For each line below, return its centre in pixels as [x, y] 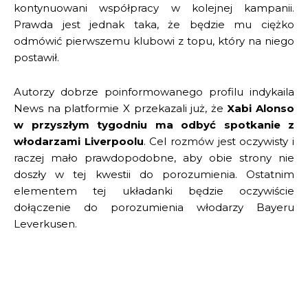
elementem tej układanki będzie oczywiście [154, 190]
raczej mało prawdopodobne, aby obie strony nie [154, 157]
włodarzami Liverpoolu [79, 141]
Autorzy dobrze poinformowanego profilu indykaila [154, 91]
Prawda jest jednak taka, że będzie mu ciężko [154, 24]
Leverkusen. [45, 223]
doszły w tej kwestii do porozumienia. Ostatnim [154, 174]
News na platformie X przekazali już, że [121, 108]
